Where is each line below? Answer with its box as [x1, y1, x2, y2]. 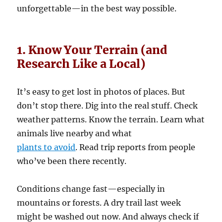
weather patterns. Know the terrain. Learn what [17, 114, 205, 125]
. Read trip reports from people [75, 142, 196, 153]
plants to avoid [17, 142, 76, 153]
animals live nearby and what [17, 128, 132, 139]
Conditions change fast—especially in [17, 184, 166, 194]
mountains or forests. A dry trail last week [17, 198, 181, 208]
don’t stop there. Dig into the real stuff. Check [17, 101, 198, 111]
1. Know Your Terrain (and [17, 43, 167, 57]
